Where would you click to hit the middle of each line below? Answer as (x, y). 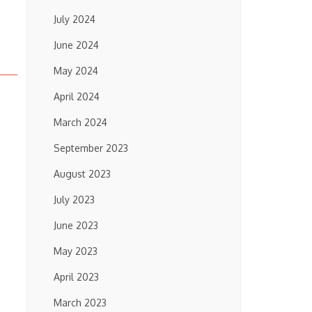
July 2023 (74, 200)
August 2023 (82, 174)
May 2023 (76, 251)
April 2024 (77, 96)
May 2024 (76, 71)
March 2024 (80, 122)
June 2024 (76, 45)
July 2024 (75, 19)
